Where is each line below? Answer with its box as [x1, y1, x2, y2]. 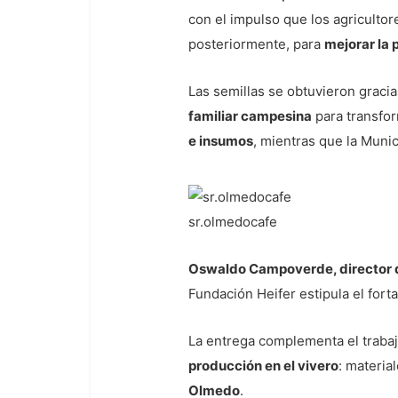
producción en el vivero [188, 357, 338, 374]
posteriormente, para [188, 36, 324, 52]
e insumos [188, 132, 253, 149]
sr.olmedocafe [188, 213, 277, 230]
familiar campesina [188, 107, 312, 124]
